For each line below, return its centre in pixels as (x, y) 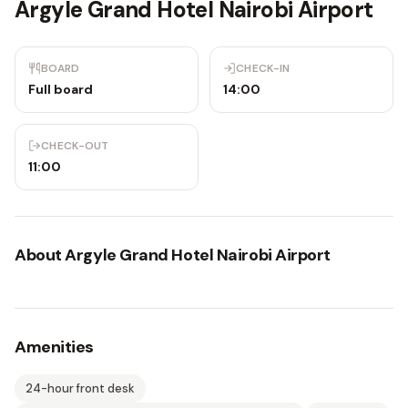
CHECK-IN (263, 68)
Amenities (54, 347)
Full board (61, 89)
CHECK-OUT (75, 146)
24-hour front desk (80, 388)
